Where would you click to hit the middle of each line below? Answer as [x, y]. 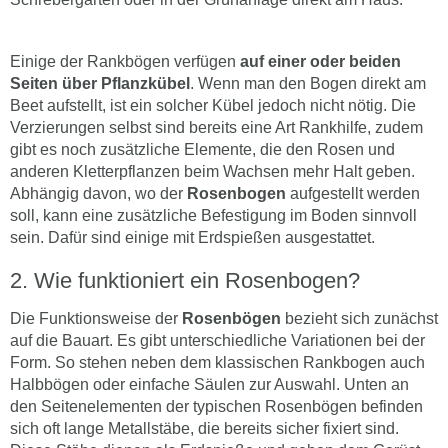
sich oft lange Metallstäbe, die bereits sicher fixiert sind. [204, 428]
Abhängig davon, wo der [96, 193]
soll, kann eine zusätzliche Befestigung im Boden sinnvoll [213, 215]
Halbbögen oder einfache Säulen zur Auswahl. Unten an [209, 384]
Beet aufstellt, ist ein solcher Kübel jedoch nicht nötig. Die [213, 105]
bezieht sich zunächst [359, 318]
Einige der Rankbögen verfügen [125, 61]
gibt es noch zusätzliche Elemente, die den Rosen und [202, 149]
